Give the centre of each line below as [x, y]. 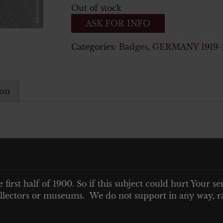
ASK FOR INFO [118, 24]
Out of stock [96, 8]
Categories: [95, 47]
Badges [133, 47]
